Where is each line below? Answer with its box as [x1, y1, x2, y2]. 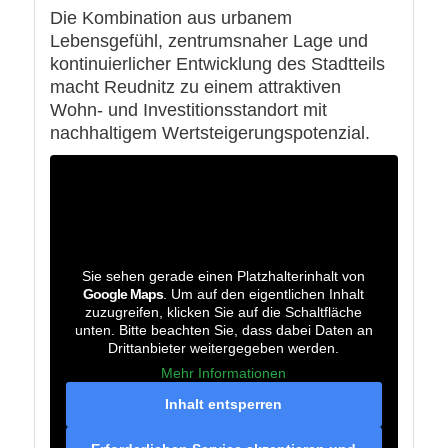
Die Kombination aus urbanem [49, 8, 292, 29]
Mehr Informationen [161, 365, 287, 382]
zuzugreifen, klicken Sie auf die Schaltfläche [85, 304, 363, 321]
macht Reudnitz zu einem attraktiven [49, 77, 341, 98]
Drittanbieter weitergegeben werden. [108, 340, 340, 357]
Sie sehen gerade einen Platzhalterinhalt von [82, 268, 366, 285]
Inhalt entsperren [165, 396, 283, 413]
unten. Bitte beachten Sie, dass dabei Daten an [74, 322, 373, 339]
